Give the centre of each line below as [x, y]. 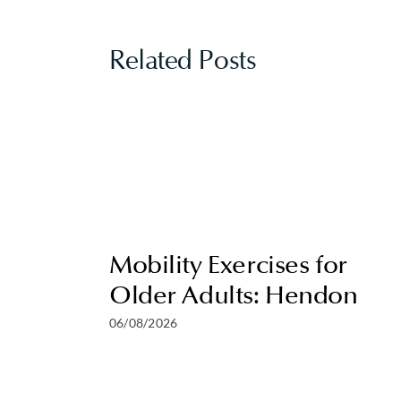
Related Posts [183, 62]
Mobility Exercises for [228, 264]
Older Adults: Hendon [234, 295]
